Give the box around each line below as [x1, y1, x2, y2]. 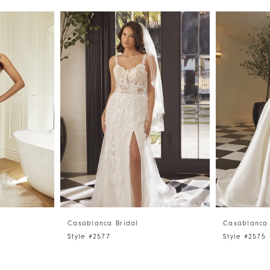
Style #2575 [223, 232, 266, 241]
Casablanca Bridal [67, 219, 139, 228]
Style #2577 [67, 232, 110, 241]
